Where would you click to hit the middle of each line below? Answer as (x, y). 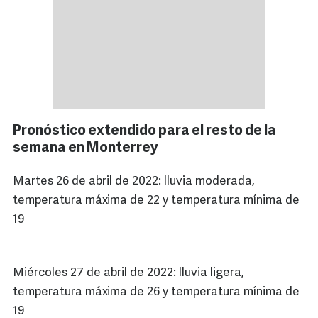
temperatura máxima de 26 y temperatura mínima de (156, 292)
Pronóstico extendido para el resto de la (144, 132)
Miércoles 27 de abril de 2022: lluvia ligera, (128, 273)
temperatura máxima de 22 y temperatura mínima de (156, 201)
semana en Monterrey (86, 149)
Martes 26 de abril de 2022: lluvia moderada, (134, 182)
